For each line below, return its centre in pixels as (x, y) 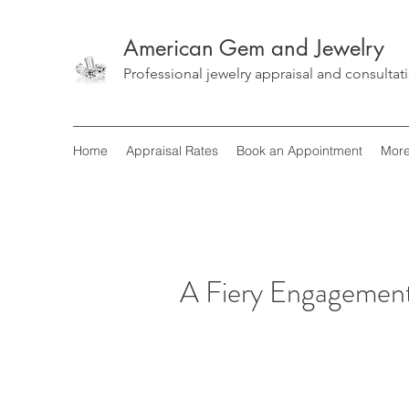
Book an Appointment (299, 151)
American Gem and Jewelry (254, 48)
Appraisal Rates (172, 151)
